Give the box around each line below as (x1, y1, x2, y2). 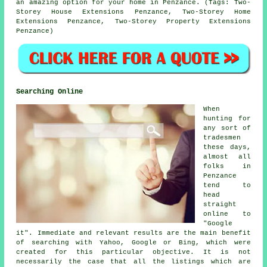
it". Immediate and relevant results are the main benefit (16, 229, 251, 237)
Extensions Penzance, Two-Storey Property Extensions (16, 18, 251, 26)
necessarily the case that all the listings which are (16, 257, 251, 265)
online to (203, 210, 251, 218)
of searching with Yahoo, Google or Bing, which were (16, 238, 251, 246)
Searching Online (16, 87, 83, 96)
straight (203, 200, 237, 208)
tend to (203, 181, 251, 189)
